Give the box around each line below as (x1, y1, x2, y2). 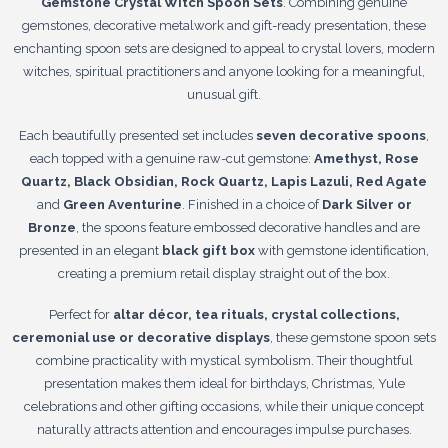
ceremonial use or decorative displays (12, 329, 270, 345)
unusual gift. (187, 86, 261, 102)
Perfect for (48, 306, 113, 322)
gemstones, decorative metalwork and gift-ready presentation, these (22, 17, 426, 33)
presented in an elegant (19, 242, 162, 258)
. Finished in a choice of (181, 196, 322, 212)
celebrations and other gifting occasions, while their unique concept (24, 398, 424, 414)
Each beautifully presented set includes (19, 127, 256, 143)
